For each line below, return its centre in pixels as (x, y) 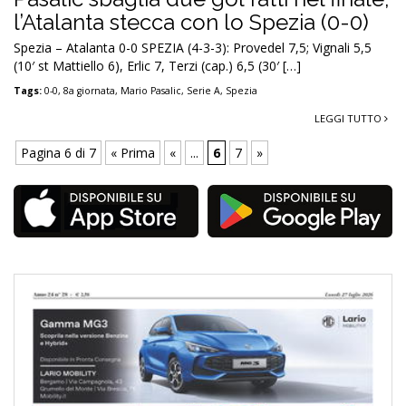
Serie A (203, 90)
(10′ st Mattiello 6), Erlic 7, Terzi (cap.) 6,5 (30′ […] (157, 65)
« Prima (133, 152)
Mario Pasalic (151, 90)
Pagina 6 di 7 (58, 152)
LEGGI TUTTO (349, 118)
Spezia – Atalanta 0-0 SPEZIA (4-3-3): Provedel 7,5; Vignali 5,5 (193, 47)
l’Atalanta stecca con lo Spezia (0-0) (191, 22)
